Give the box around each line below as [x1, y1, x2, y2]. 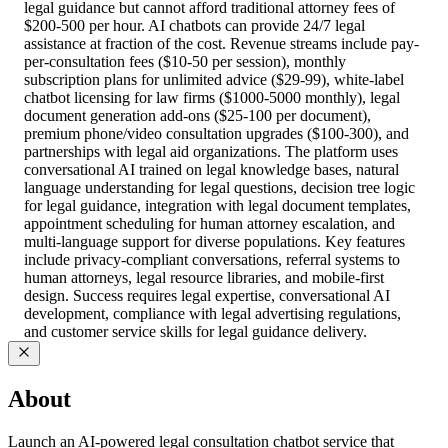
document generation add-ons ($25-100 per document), [24, 106, 371, 124]
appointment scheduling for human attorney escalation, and [24, 214, 395, 232]
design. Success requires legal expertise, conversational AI [24, 286, 390, 304]
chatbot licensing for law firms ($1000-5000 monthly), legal [24, 88, 400, 106]
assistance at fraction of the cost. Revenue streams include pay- [24, 34, 419, 52]
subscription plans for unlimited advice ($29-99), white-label [24, 70, 404, 88]
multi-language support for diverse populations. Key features [24, 232, 405, 250]
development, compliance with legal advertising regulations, [24, 304, 401, 322]
